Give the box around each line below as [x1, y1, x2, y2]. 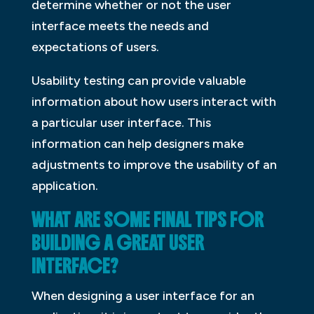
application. [31, 178, 98, 194]
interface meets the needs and [31, 18, 209, 34]
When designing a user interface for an [31, 288, 254, 304]
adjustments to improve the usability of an [31, 157, 277, 173]
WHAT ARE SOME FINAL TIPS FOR [31, 208, 264, 233]
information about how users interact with [31, 94, 276, 110]
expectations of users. [31, 39, 159, 55]
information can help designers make [31, 136, 244, 152]
